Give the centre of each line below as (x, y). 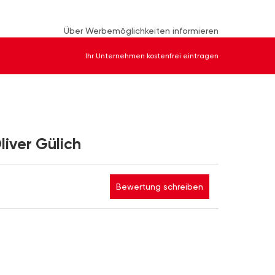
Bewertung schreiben (160, 187)
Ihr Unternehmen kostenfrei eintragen (152, 56)
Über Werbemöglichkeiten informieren (141, 31)
